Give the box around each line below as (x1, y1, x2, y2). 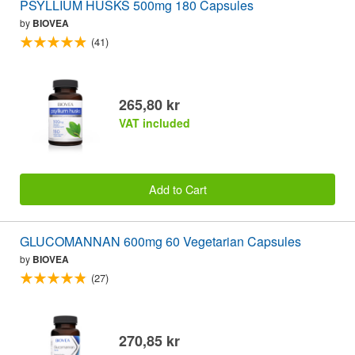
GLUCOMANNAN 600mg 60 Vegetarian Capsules (20, 232, 301, 251)
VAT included (119, 114, 190, 131)
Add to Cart (148, 181, 207, 198)
